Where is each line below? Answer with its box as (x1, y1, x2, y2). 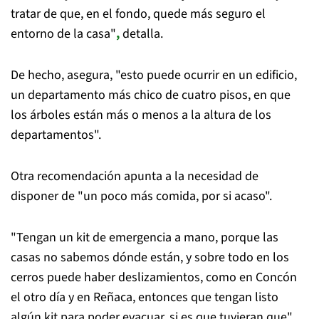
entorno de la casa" (11, 24, 116, 43)
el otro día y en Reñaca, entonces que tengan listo (11, 288, 278, 306)
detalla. (120, 24, 163, 43)
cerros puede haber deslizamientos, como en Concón (11, 268, 297, 286)
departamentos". (11, 125, 101, 144)
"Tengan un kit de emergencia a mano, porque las (11, 228, 278, 246)
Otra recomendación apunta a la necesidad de (11, 167, 258, 185)
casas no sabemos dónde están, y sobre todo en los (11, 248, 289, 266)
